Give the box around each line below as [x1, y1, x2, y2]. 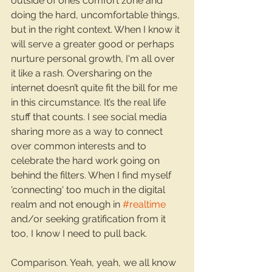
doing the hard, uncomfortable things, [11, 9, 182, 21]
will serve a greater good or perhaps [11, 38, 177, 50]
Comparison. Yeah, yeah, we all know [11, 257, 178, 269]
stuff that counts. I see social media [11, 111, 169, 123]
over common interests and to [11, 140, 149, 152]
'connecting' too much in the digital [11, 184, 168, 196]
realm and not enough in [11, 199, 123, 211]
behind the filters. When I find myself [11, 169, 174, 182]
